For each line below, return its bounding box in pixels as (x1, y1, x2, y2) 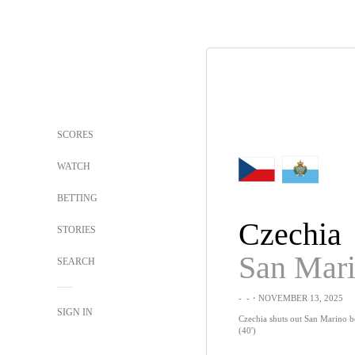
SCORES (57, 129, 94, 140)
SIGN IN (57, 307, 93, 318)
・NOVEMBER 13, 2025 (249, 293, 343, 303)
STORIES (57, 224, 96, 235)
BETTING (57, 193, 97, 204)
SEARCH (57, 256, 97, 267)
